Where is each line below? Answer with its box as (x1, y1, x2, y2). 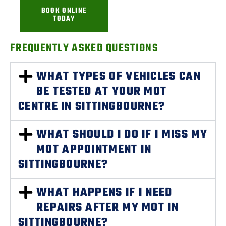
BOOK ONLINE (41, 5, 87, 17)
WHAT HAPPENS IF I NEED (36, 184, 173, 202)
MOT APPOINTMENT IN (36, 141, 152, 159)
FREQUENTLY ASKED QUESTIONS (10, 40, 158, 57)
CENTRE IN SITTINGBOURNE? (18, 98, 165, 116)
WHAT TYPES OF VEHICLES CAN (36, 68, 201, 86)
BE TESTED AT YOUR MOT (36, 83, 167, 101)
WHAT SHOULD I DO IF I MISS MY (36, 126, 208, 144)
